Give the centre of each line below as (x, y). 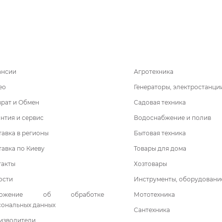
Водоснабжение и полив (172, 117)
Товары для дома (160, 148)
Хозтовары (150, 164)
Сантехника (152, 210)
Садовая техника (160, 102)
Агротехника (154, 71)
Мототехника (154, 194)
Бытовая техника (160, 133)
